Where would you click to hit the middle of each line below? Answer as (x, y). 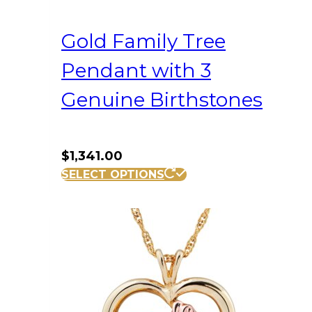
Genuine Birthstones (162, 100)
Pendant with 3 (136, 71)
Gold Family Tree (143, 41)
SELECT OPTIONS (113, 175)
